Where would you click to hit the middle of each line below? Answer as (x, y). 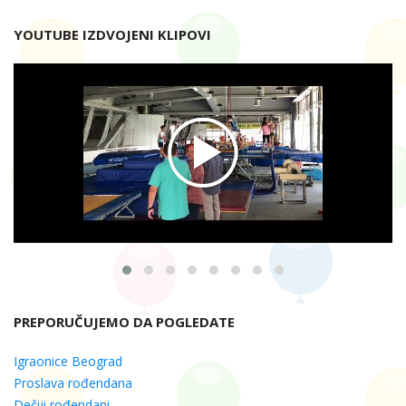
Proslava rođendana (73, 383)
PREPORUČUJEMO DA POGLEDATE (124, 322)
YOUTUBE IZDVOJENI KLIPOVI (112, 35)
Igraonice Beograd (68, 362)
